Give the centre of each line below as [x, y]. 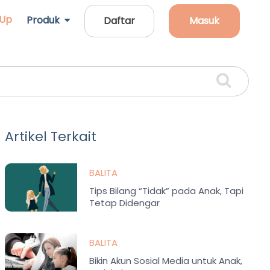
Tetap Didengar [125, 203]
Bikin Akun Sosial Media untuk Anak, [166, 261]
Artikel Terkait [51, 137]
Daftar [119, 21]
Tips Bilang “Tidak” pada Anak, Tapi [167, 191]
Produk [46, 20]
